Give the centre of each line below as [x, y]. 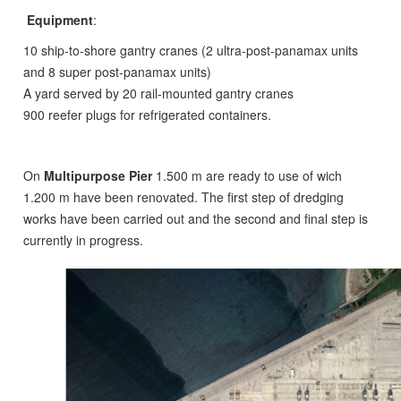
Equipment [60, 20]
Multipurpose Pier [98, 176]
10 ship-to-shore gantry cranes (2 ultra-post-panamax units [191, 51]
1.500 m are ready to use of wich [247, 176]
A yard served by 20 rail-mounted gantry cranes [159, 94]
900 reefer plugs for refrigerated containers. [148, 115]
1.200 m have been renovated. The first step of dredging [184, 197]
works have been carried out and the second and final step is [196, 219]
